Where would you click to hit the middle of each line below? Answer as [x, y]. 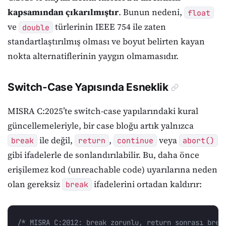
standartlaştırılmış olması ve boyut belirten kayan [106, 42]
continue [135, 140]
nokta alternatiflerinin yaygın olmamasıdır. [93, 56]
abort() [198, 140]
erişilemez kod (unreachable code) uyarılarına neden [112, 169]
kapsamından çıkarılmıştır [63, 12]
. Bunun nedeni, [151, 12]
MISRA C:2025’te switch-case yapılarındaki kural [103, 111]
